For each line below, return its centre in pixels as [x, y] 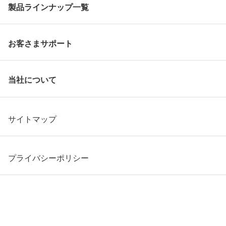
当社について [33, 80]
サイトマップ [33, 119]
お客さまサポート [41, 44]
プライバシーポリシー [49, 158]
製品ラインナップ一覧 [49, 7]
